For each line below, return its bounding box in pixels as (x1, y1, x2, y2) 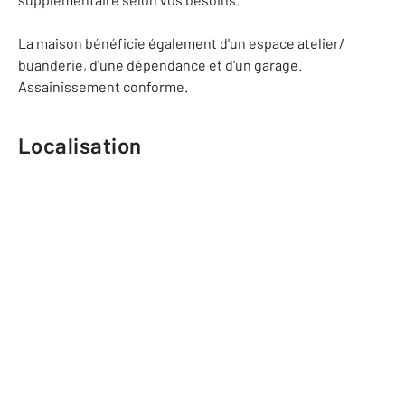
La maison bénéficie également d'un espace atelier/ (18, 34, 344, 52)
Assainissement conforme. (18, 78, 188, 95)
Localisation (18, 132, 142, 158)
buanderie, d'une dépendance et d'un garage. (18, 56, 302, 73)
